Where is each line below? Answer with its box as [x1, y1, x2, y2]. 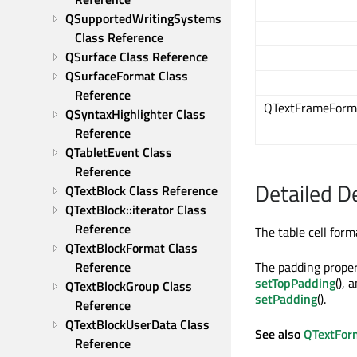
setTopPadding [255, 273, 335, 293]
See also [255, 324, 304, 344]
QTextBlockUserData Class [65, 315, 210, 334]
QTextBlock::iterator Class [65, 200, 206, 219]
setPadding [255, 289, 317, 309]
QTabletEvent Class [65, 143, 172, 162]
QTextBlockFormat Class [65, 238, 198, 257]
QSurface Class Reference [65, 47, 208, 66]
